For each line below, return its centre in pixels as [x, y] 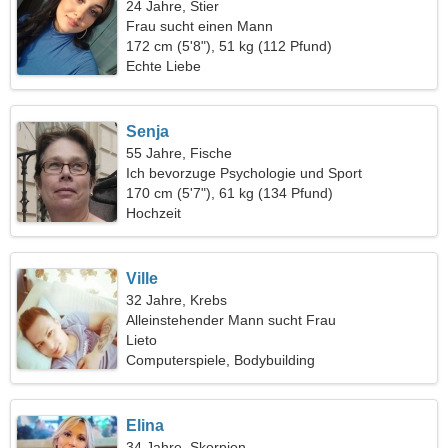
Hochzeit [154, 213]
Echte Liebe [164, 66]
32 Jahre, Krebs [177, 300]
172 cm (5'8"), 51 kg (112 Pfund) [229, 46]
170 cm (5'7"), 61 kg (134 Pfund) [230, 193]
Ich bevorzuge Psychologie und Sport [244, 173]
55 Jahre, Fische [179, 153]
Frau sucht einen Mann [200, 26]
